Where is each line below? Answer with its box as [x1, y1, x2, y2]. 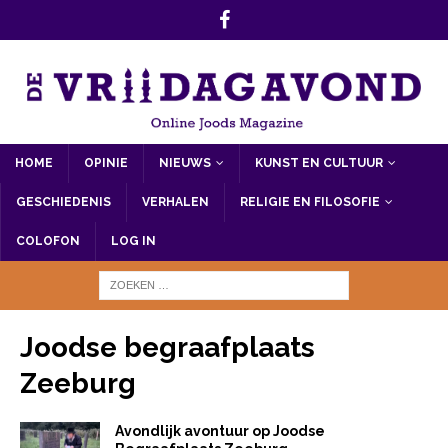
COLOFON [16, 233, 80, 248]
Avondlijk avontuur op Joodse [115, 422, 325, 439]
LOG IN [111, 233, 156, 248]
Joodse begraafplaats [20, 330, 315, 364]
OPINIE [84, 155, 128, 170]
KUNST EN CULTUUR [255, 155, 383, 170]
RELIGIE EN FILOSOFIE [240, 194, 380, 209]
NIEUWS [159, 155, 211, 170]
